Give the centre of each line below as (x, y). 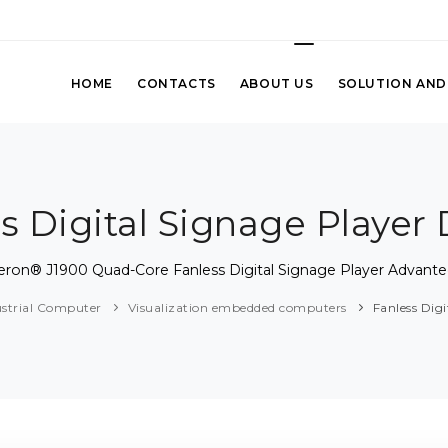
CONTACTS (176, 83)
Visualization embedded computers (237, 308)
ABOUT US (276, 83)
